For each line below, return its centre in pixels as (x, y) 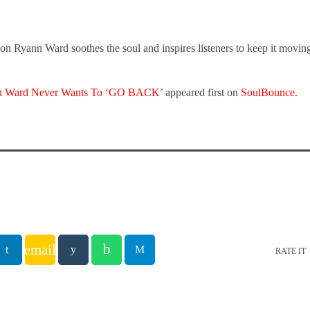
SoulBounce (268, 92)
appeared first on (202, 92)
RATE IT (291, 251)
